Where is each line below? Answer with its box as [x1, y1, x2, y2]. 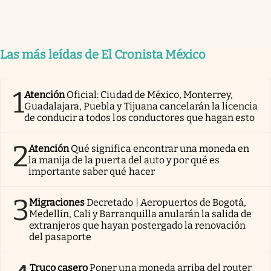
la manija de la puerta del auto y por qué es [28, 154, 220, 166]
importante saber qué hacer [28, 166, 155, 178]
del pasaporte [29, 231, 92, 243]
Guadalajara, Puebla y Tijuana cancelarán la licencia [24, 100, 258, 113]
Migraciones [29, 197, 85, 209]
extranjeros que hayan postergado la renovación [29, 220, 246, 232]
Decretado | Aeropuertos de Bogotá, [87, 197, 247, 209]
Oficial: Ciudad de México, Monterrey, [67, 89, 233, 101]
